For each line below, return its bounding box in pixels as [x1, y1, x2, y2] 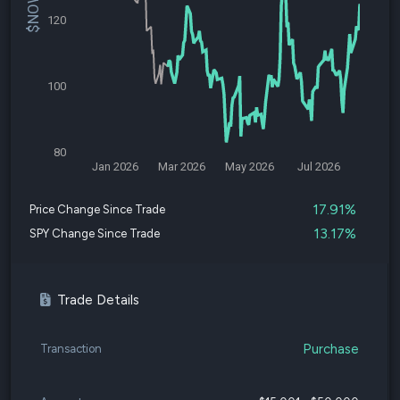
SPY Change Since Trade [29, 227, 160, 240]
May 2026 [225, 160, 275, 173]
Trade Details [57, 292, 139, 308]
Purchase [303, 340, 359, 357]
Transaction [40, 342, 102, 355]
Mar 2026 [157, 160, 205, 173]
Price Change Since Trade [29, 203, 165, 216]
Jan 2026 [92, 160, 139, 173]
